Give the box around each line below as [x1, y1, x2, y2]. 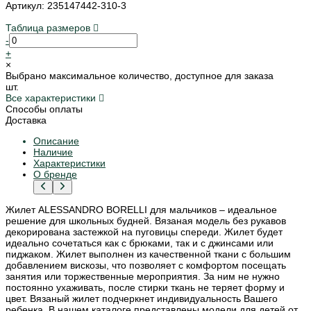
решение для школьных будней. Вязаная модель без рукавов [6, 215, 286, 226]
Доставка [6, 114, 47, 126]
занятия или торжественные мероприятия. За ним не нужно [6, 270, 280, 282]
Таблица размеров [6, 22, 93, 33]
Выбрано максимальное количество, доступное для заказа [6, 69, 274, 81]
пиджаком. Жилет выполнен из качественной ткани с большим [6, 248, 291, 260]
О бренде [33, 168, 77, 180]
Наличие [33, 146, 73, 158]
